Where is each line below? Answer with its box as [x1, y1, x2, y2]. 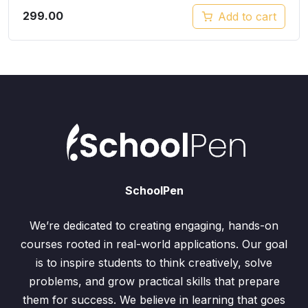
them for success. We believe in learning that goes [23, 293, 285, 307]
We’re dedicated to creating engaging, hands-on [30, 219, 278, 232]
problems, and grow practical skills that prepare [28, 274, 280, 288]
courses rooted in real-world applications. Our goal [21, 237, 287, 251]
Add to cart [218, 9, 276, 23]
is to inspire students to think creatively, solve [36, 256, 272, 269]
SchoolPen [124, 184, 184, 197]
